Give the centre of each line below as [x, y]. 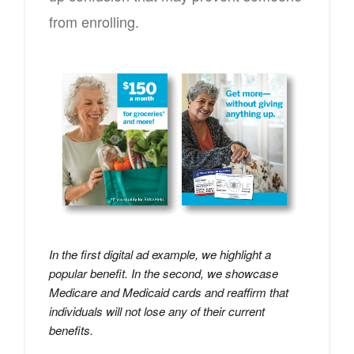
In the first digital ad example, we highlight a [160, 254]
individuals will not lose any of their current [157, 311]
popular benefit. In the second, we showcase [164, 273]
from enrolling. [94, 21]
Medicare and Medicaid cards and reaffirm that [169, 292]
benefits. [71, 330]
